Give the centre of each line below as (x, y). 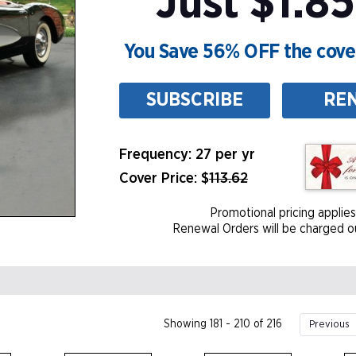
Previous (329, 325)
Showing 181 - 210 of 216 (223, 324)
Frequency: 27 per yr (187, 155)
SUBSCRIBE (194, 100)
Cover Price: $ (164, 178)
